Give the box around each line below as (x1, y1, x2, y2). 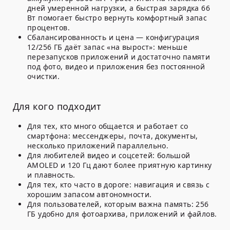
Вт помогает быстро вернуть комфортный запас (27, 13, 207, 23)
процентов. (27, 23, 70, 33)
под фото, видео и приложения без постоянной (27, 62, 205, 72)
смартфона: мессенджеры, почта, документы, (27, 131, 198, 141)
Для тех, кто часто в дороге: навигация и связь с (27, 180, 210, 190)
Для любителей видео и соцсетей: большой (27, 150, 190, 161)
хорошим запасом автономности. (27, 189, 152, 200)
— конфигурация (134, 32, 200, 43)
